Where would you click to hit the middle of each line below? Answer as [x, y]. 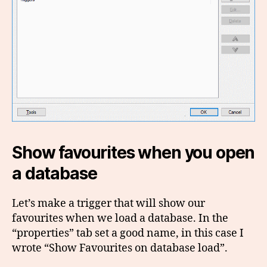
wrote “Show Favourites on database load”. [120, 248]
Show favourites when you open [133, 152]
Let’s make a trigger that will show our [108, 203]
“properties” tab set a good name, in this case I [128, 233]
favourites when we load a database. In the [120, 218]
